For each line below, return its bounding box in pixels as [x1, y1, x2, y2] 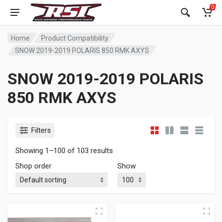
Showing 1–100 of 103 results [15, 146, 113, 155]
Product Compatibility [41, 34, 109, 42]
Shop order [15, 162, 52, 170]
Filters [31, 126, 51, 135]
